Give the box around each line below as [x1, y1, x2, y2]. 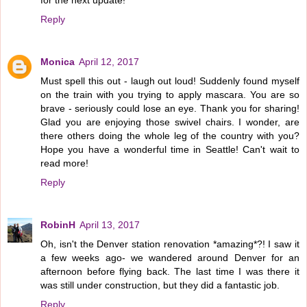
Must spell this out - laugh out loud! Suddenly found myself [40, 75, 299, 87]
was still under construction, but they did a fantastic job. [40, 280, 280, 291]
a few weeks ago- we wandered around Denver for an [40, 252, 299, 264]
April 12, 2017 [79, 56, 139, 68]
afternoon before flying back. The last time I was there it [40, 266, 299, 278]
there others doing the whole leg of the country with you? [40, 130, 299, 142]
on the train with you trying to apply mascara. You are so [40, 89, 299, 101]
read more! [40, 158, 88, 169]
